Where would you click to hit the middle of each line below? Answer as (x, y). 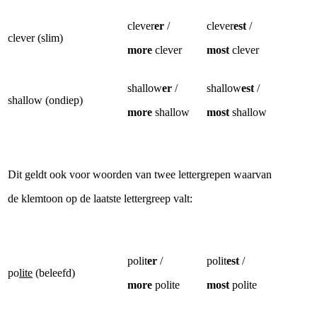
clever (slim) (35, 38)
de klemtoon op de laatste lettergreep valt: (102, 198)
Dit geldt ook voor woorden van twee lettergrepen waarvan (140, 174)
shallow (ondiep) (45, 100)
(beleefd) (54, 273)
